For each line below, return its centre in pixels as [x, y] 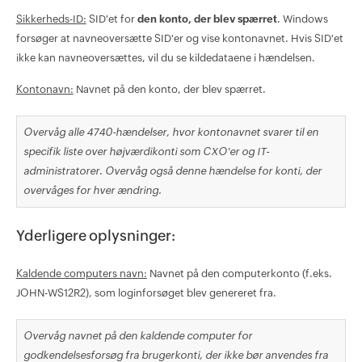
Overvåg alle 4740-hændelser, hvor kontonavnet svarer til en [170, 132]
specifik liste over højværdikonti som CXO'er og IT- [146, 151]
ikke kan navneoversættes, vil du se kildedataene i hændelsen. [165, 57]
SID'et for [112, 19]
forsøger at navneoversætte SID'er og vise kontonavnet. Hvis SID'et [179, 38]
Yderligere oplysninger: [95, 236]
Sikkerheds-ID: [51, 19]
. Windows [302, 19]
